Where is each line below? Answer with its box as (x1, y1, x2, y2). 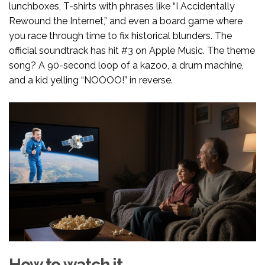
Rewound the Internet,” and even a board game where (9, 15, 243, 27)
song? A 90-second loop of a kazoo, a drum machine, (9, 60, 244, 72)
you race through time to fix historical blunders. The (9, 30, 232, 42)
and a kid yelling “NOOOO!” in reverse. (9, 75, 173, 86)
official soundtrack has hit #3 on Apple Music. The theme (9, 45, 255, 57)
